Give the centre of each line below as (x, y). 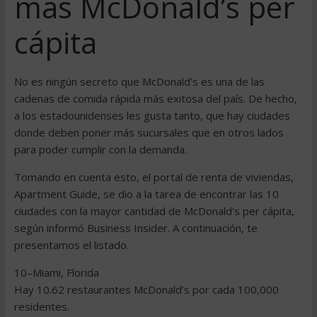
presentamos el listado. (71, 245)
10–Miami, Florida (56, 272)
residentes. (41, 306)
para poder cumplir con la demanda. (100, 149)
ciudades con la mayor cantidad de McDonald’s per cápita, (154, 211)
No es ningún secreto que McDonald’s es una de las (139, 81)
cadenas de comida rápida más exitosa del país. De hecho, (155, 98)
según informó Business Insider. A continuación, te (136, 228)
